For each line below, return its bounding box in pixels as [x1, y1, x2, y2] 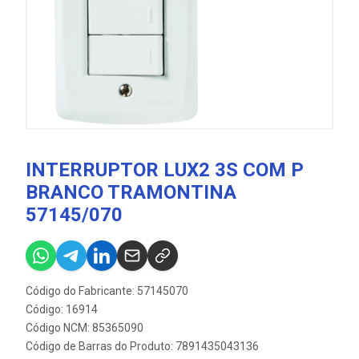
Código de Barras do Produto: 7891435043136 [26, 340, 259, 353]
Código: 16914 [26, 303, 98, 316]
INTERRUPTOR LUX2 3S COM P [26, 159, 304, 181]
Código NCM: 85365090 [26, 321, 143, 334]
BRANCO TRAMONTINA [26, 181, 236, 204]
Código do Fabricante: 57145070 [26, 284, 188, 297]
